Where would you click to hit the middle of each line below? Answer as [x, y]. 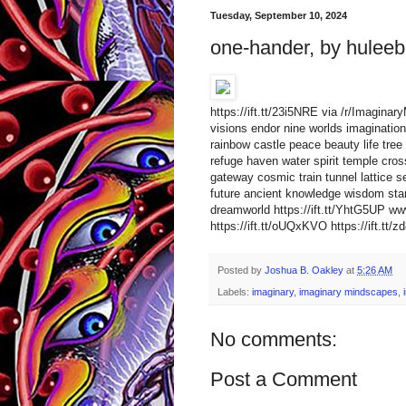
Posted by [241, 271]
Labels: [235, 292]
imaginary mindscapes [348, 292]
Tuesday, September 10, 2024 [279, 16]
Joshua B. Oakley [304, 271]
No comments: [274, 340]
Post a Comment [284, 380]
